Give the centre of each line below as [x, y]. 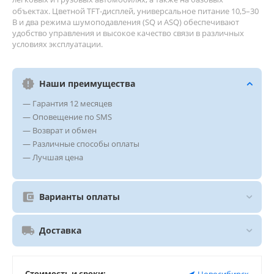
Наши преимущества [87, 83]
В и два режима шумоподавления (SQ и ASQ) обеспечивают [126, 22]
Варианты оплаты [80, 196]
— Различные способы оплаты [81, 143]
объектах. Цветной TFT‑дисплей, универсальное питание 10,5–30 [135, 11]
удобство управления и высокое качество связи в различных [128, 33]
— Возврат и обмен [60, 130]
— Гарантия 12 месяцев [67, 103]
